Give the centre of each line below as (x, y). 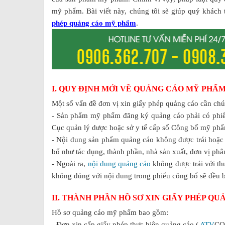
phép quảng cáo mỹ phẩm (94, 23)
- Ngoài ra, (70, 163)
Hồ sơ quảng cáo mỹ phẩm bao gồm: (110, 212)
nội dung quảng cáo (119, 163)
